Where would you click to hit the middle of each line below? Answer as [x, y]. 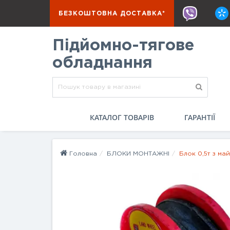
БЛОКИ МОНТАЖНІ [138, 154]
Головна [82, 154]
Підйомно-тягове [123, 46]
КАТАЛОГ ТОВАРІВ [122, 117]
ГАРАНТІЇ [200, 117]
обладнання [102, 63]
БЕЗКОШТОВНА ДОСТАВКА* [112, 14]
